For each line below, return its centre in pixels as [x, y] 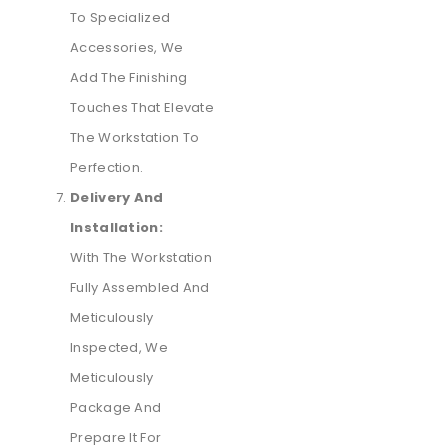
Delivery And [117, 198]
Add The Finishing [129, 78]
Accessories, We [127, 48]
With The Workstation [141, 258]
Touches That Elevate [142, 108]
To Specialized [120, 18]
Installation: [116, 228]
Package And [116, 408]
